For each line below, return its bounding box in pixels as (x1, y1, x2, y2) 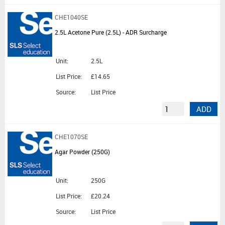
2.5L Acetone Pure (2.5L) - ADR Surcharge (55, 28, 167, 37)
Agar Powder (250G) (55, 148, 110, 156)
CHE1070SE (55, 133, 88, 141)
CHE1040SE (55, 13, 88, 22)
